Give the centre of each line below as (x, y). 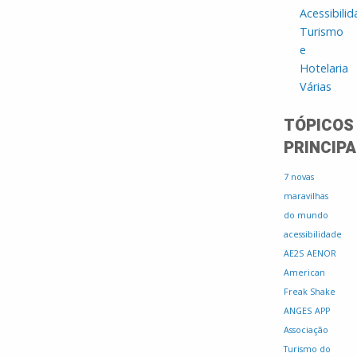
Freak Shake (310, 292)
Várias (316, 87)
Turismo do (307, 349)
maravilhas (306, 196)
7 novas (299, 177)
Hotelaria (324, 69)
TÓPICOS (319, 126)
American (304, 273)
